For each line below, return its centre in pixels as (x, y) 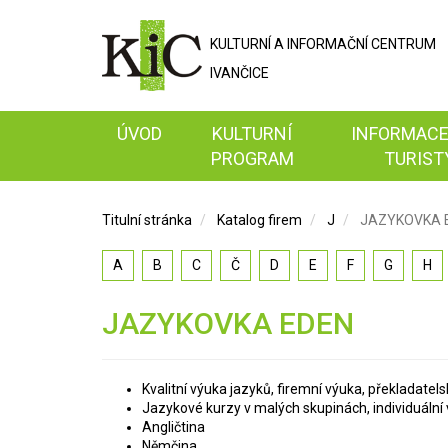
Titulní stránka (147, 219)
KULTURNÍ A (248, 44)
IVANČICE (239, 73)
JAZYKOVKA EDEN (228, 323)
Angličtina (173, 426)
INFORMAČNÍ (327, 44)
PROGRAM (252, 158)
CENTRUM (403, 44)
